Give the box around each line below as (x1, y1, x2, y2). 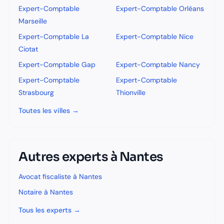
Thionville (116, 88, 145, 97)
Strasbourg (18, 88, 54, 97)
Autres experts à (18, 149, 119, 164)
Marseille (18, 16, 47, 25)
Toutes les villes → (18, 106, 79, 115)
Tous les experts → (18, 205, 80, 214)
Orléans (179, 4, 204, 13)
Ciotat (18, 44, 38, 53)
